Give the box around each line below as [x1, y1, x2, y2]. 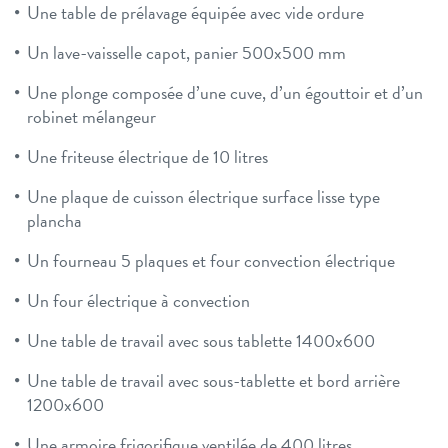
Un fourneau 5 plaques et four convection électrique [27, 247, 395, 275]
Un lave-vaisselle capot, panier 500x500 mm [27, 39, 346, 67]
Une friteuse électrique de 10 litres [27, 143, 268, 171]
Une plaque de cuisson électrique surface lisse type [27, 183, 380, 211]
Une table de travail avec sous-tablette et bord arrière [27, 367, 400, 395]
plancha [27, 207, 82, 235]
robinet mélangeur [27, 103, 156, 131]
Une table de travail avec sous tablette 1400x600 [27, 327, 375, 355]
